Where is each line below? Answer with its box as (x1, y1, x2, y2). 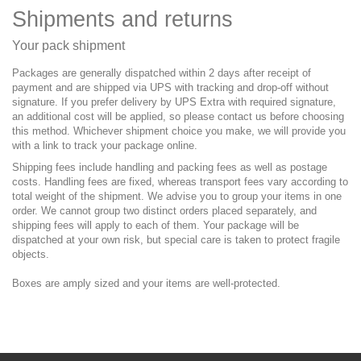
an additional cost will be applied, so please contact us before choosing (12, 110, 344, 122)
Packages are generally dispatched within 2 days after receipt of (12, 67, 311, 79)
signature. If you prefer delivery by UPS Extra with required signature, (12, 96, 336, 108)
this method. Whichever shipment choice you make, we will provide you (12, 125, 346, 137)
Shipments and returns (12, 7, 233, 31)
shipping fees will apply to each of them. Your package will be (12, 219, 299, 231)
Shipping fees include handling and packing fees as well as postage (12, 161, 327, 173)
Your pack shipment (12, 39, 125, 52)
